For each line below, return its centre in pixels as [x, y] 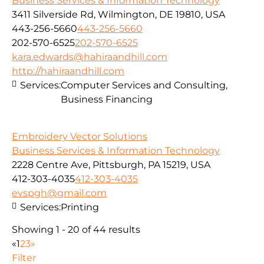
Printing [80, 207]
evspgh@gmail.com [59, 193]
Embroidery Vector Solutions [80, 136]
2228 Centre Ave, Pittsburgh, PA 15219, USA [111, 164]
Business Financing [107, 100]
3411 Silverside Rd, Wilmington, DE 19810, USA [118, 15]
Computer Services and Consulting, [144, 85]
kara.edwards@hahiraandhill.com [90, 57]
